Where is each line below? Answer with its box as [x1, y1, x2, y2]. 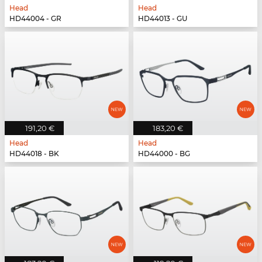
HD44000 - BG [138, 149, 190, 158]
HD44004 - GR [9, 14, 61, 23]
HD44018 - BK [9, 149, 59, 158]
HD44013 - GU [138, 14, 187, 23]
